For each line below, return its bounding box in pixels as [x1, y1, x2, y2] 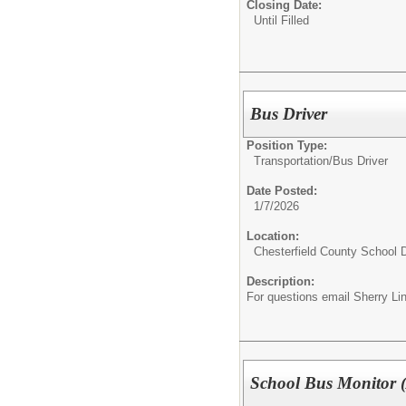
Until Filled [254, 14, 309, 27]
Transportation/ [254, 153, 333, 168]
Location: [246, 228, 299, 243]
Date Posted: [246, 183, 317, 198]
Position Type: [246, 138, 327, 152]
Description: [246, 274, 314, 288]
